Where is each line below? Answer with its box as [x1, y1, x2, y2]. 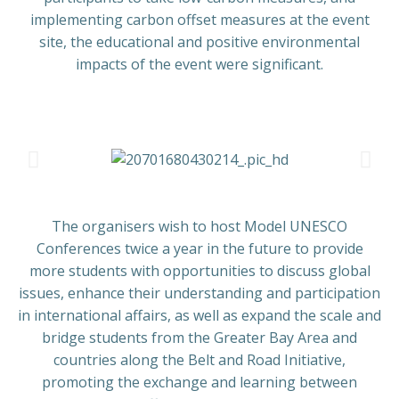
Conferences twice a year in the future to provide [36, 239, 363, 259]
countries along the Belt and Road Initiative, [53, 350, 346, 370]
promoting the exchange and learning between [42, 372, 357, 393]
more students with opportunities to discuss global [28, 261, 370, 281]
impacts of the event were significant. [76, 54, 323, 75]
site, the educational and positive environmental [39, 32, 360, 53]
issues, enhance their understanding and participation [19, 283, 380, 304]
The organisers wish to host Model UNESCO [52, 216, 347, 237]
